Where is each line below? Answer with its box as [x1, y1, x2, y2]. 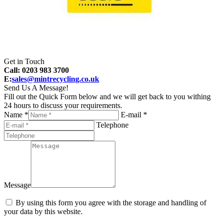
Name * [4, 110, 28, 119]
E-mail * [121, 110, 147, 119]
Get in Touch [4, 57, 44, 66]
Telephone [96, 120, 129, 129]
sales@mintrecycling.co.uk [12, 74, 99, 83]
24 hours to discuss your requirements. [4, 101, 122, 109]
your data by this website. [4, 207, 83, 216]
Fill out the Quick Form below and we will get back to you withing [4, 92, 211, 101]
